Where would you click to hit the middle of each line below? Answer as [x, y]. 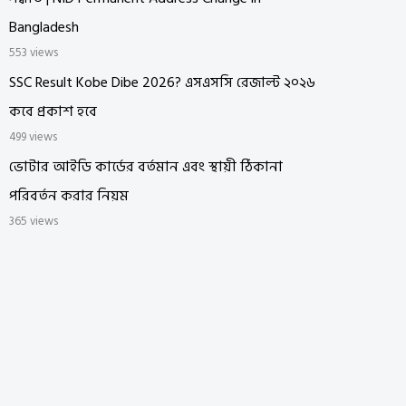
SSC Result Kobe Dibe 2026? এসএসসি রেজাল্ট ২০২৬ [162, 82]
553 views [34, 52]
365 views [34, 221]
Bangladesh [44, 27]
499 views [33, 136]
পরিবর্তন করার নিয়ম [69, 195]
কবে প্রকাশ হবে [53, 111]
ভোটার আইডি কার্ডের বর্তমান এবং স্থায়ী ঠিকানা [146, 166]
